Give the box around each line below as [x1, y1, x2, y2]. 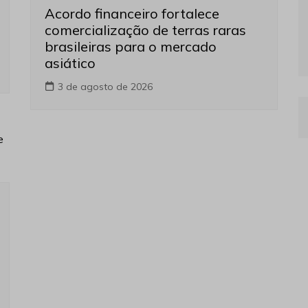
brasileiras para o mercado [45, 38, 217, 56]
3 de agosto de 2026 [58, 80, 153, 93]
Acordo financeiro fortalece [45, 5, 219, 23]
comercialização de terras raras [45, 21, 246, 39]
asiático [45, 54, 96, 72]
